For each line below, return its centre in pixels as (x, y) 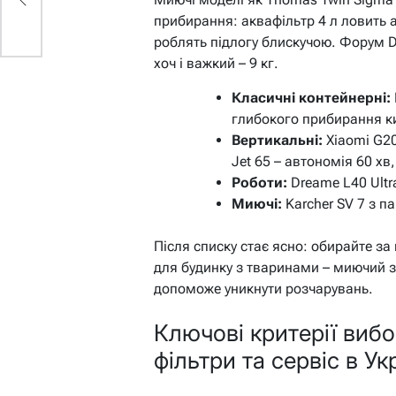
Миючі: (257, 204)
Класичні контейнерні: (311, 98)
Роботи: (259, 183)
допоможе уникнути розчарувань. (263, 289)
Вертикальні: (277, 141)
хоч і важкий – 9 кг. (216, 64)
